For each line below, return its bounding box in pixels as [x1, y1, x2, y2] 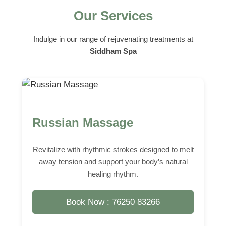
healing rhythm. [88, 169, 138, 178]
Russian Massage [32, 115, 133, 129]
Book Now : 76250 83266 [66, 197, 160, 207]
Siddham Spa [89, 46, 137, 55]
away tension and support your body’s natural [38, 157, 188, 166]
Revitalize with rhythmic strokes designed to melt [32, 145, 194, 154]
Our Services [73, 8, 153, 23]
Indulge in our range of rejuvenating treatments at [33, 34, 193, 43]
